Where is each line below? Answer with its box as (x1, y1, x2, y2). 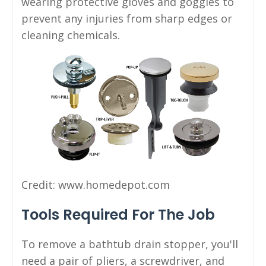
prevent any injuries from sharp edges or (21, 11, 232, 26)
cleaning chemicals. (21, 28, 120, 43)
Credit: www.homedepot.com (21, 177, 170, 192)
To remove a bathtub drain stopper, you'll (21, 236, 238, 251)
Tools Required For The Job (21, 204, 215, 224)
